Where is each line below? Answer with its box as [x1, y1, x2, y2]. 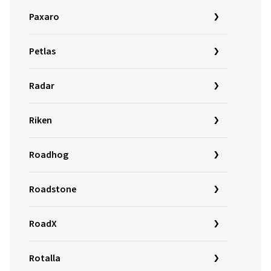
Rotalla [29, 252, 60, 265]
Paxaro [29, 10, 59, 24]
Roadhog [29, 148, 68, 162]
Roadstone [29, 183, 76, 196]
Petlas [29, 45, 56, 58]
